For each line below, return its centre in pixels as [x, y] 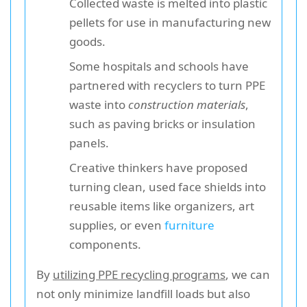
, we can [248, 274]
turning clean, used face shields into [168, 186]
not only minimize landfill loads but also [143, 293]
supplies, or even [117, 225]
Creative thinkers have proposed [158, 167]
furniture [189, 225]
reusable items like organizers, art [162, 206]
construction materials [187, 104]
